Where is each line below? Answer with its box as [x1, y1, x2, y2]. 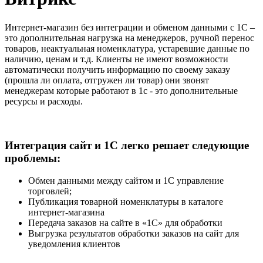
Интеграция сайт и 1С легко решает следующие [5, 139, 249, 151]
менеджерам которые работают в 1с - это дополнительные [5, 85, 238, 96]
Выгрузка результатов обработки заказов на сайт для [28, 228, 239, 239]
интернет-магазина [28, 207, 104, 218]
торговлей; [28, 186, 72, 197]
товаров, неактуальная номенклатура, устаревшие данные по [5, 43, 249, 53]
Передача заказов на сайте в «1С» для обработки [28, 218, 222, 228]
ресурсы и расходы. [5, 96, 83, 106]
